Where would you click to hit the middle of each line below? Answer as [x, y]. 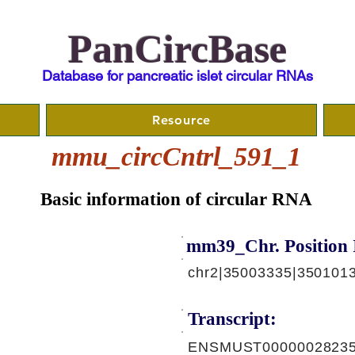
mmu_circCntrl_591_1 [176, 157]
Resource [181, 120]
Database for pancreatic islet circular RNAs [177, 76]
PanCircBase [177, 49]
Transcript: [232, 319]
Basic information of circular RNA [176, 199]
